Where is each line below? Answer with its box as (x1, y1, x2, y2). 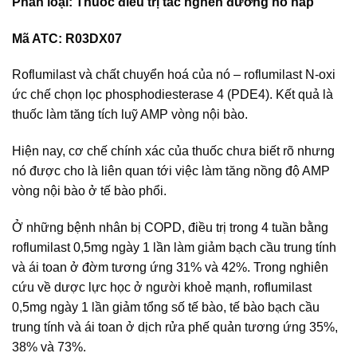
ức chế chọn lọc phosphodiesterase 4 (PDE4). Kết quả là (12, 88, 333, 102)
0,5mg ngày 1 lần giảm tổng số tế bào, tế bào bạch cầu (12, 300, 320, 314)
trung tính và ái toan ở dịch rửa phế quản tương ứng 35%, (12, 320, 338, 334)
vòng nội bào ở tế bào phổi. (12, 184, 167, 198)
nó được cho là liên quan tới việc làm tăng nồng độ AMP (12, 164, 330, 178)
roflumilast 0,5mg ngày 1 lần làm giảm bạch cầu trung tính (12, 240, 336, 254)
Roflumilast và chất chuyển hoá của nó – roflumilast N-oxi (12, 68, 335, 82)
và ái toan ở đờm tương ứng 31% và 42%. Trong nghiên (12, 260, 328, 274)
